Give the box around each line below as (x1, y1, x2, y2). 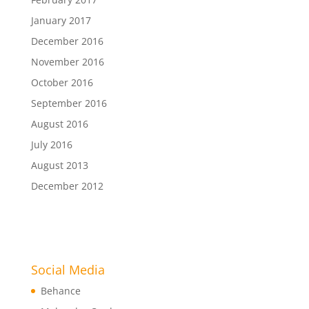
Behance (40, 284, 81, 297)
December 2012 (30, 179, 103, 192)
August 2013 (30, 159, 88, 172)
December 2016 (30, 34, 103, 48)
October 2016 (30, 76, 93, 89)
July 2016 (30, 138, 72, 151)
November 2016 (30, 55, 104, 68)
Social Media (30, 261, 105, 278)
